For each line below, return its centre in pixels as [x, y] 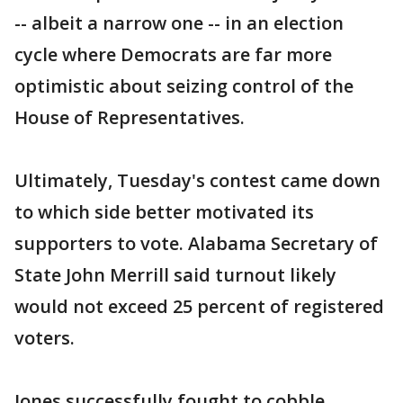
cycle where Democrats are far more [173, 54]
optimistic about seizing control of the [184, 86]
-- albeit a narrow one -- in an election [179, 23]
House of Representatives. [130, 117]
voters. [45, 338]
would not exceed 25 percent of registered [199, 306]
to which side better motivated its [164, 212]
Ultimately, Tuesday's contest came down [197, 180]
